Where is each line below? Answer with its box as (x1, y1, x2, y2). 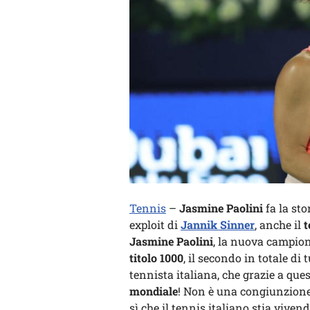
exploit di (129, 217, 178, 232)
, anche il (255, 217, 304, 232)
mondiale (129, 284, 178, 298)
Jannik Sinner (181, 217, 255, 232)
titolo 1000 (129, 250, 183, 265)
